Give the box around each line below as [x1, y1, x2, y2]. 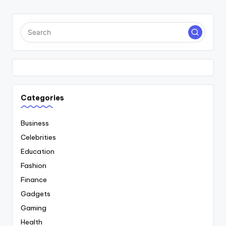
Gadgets [21, 189, 50, 198]
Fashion [21, 160, 46, 170]
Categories [21, 93, 64, 102]
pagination [12, 2, 93, 21]
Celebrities [21, 132, 56, 142]
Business [21, 118, 49, 128]
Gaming [21, 203, 46, 212]
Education [21, 146, 54, 156]
